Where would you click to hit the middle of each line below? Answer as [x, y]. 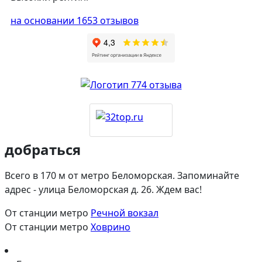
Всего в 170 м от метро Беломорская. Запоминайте [122, 176]
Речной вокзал [125, 213]
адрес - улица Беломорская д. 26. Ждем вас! [103, 190]
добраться [43, 150]
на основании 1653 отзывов [75, 21]
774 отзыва [156, 85]
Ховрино [111, 227]
